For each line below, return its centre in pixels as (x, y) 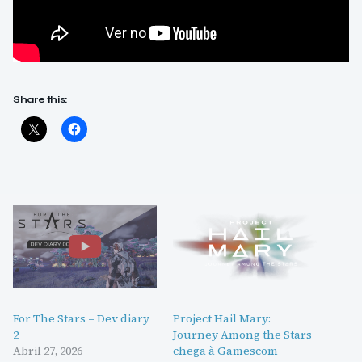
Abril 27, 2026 (48, 350)
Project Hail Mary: (222, 318)
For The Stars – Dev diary (81, 318)
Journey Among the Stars (242, 334)
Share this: (41, 100)
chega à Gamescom (225, 350)
